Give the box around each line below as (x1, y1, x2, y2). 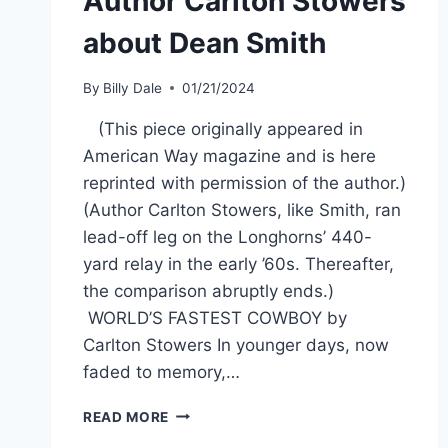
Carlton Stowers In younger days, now (83, 334, 389, 355)
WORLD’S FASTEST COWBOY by (83, 307, 347, 328)
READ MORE (83, 408, 170, 425)
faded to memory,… (83, 361, 240, 382)
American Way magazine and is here (83, 145, 376, 166)
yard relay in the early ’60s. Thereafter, (83, 253, 394, 274)
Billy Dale (103, 79, 163, 96)
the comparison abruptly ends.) (83, 280, 354, 301)
